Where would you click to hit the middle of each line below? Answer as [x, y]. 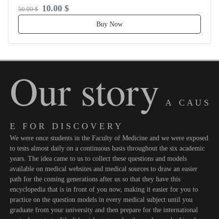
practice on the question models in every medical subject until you [101, 199]
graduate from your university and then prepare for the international [104, 210]
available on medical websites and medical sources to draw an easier [104, 169]
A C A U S [187, 102]
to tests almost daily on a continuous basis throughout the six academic [107, 148]
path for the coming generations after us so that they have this [95, 179]
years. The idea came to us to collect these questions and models [98, 158]
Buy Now [109, 24]
